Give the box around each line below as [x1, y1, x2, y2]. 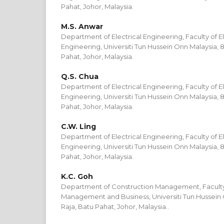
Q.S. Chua [61, 72, 98, 81]
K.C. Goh [61, 172, 93, 181]
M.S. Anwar [61, 22, 103, 31]
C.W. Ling [61, 122, 96, 131]
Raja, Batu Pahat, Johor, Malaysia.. [61, 202, 169, 210]
